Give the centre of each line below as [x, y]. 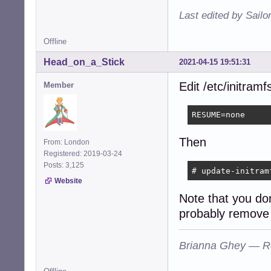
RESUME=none [218, 115]
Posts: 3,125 [66, 165]
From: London [67, 142]
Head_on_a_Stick [84, 62]
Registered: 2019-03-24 [83, 153]
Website [68, 181]
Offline [55, 41]
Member [59, 85]
